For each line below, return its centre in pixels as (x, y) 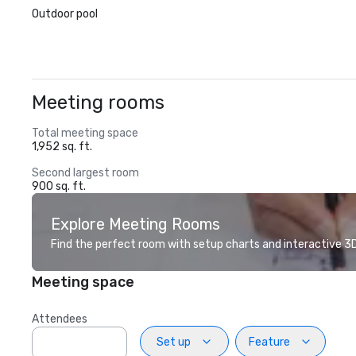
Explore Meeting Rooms (135, 224)
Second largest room (85, 173)
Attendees (60, 319)
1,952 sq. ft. (62, 147)
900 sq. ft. (59, 186)
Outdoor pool (65, 14)
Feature (269, 342)
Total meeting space (85, 133)
